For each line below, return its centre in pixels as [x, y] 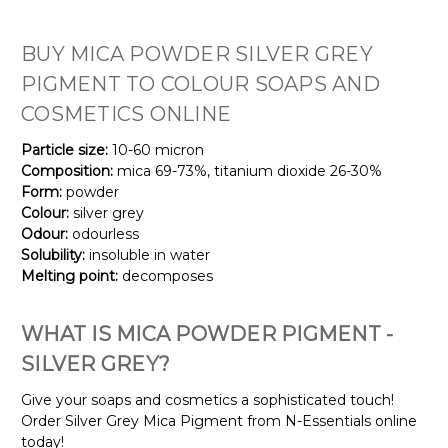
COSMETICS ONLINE [126, 113]
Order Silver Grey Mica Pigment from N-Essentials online [219, 420]
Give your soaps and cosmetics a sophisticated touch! [207, 399]
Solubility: [53, 254]
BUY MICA [75, 53]
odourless [103, 233]
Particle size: [64, 149]
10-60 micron [156, 149]
